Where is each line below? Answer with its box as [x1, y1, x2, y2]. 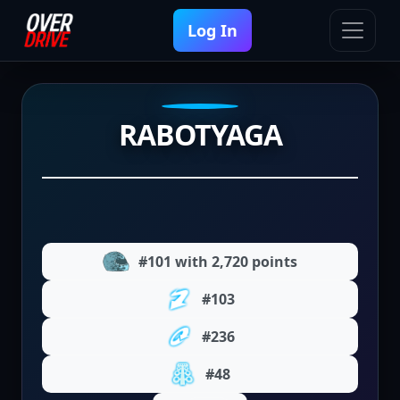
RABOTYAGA [118, 115, 282, 154]
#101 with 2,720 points [138, 252, 297, 271]
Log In [187, 20, 237, 41]
